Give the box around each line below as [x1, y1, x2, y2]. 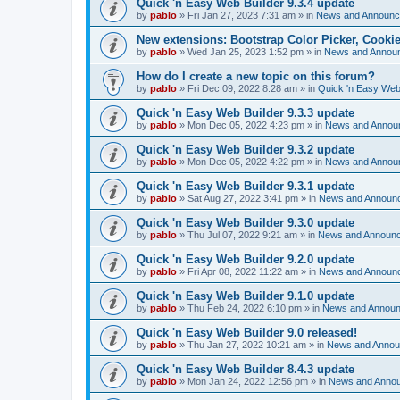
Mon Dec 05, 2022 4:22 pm [187, 156, 304, 167]
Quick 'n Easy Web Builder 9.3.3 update [137, 106, 354, 120]
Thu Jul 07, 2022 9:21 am [187, 229, 297, 240]
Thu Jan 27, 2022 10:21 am [187, 339, 306, 350]
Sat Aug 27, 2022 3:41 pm [187, 193, 298, 204]
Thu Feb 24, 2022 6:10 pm [187, 303, 302, 313]
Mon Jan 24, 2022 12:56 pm [187, 376, 308, 387]
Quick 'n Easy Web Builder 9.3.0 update [137, 216, 354, 229]
